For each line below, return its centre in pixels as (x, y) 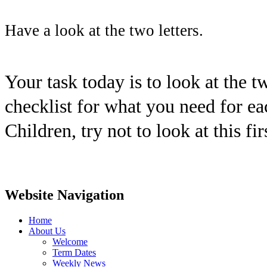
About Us (47, 231)
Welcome (70, 241)
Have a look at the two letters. (104, 30)
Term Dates (74, 252)
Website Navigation (64, 195)
